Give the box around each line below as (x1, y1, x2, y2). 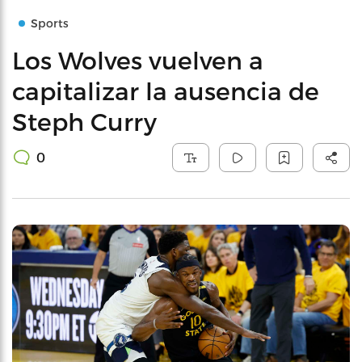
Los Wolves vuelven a (12, 45, 263, 74)
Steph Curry (12, 107, 157, 136)
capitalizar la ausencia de (12, 76, 319, 105)
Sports (31, 16, 69, 30)
